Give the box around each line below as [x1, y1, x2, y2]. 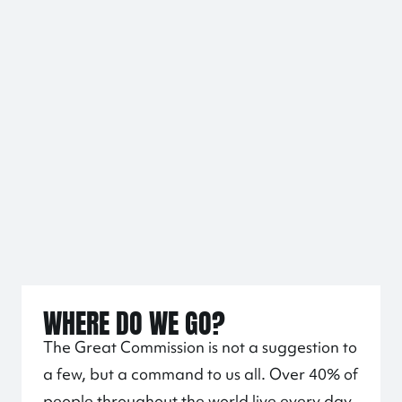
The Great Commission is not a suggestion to [43, 336, 357, 357]
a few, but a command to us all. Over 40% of [43, 363, 358, 384]
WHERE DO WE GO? [43, 297, 225, 344]
